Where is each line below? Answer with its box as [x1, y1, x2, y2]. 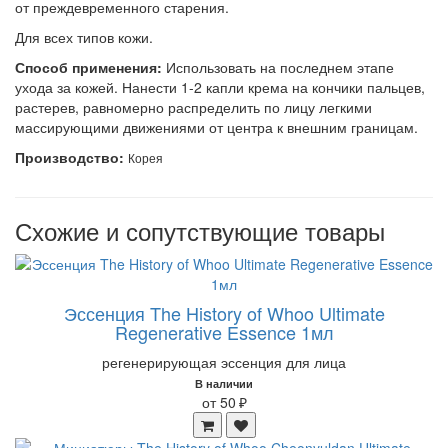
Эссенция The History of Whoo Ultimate [63, 300, 385, 326]
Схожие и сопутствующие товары [15, 213, 385, 248]
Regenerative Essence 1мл [114, 319, 334, 345]
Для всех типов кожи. [15, 27, 153, 47]
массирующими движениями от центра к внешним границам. [15, 117, 418, 137]
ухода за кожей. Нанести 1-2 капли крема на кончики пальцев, [15, 77, 425, 97]
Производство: [15, 147, 128, 167]
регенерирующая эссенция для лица [102, 352, 346, 372]
